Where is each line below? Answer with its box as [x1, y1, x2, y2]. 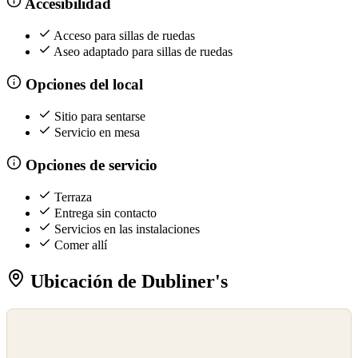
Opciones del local [21, 75, 143, 93]
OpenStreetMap [12, 329, 71, 341]
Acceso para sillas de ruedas [54, 29, 195, 43]
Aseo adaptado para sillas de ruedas [54, 45, 233, 59]
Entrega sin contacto [54, 206, 157, 221]
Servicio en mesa [54, 125, 140, 140]
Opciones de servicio [21, 156, 157, 173]
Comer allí [54, 238, 107, 253]
